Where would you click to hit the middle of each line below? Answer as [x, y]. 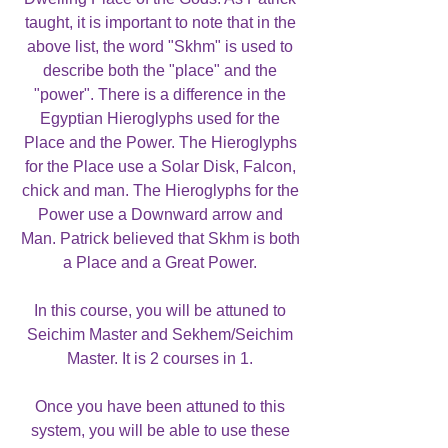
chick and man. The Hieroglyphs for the [160, 190]
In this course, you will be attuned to [160, 310]
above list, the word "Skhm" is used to [160, 46]
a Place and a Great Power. [160, 262]
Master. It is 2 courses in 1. [160, 358]
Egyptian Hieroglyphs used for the [160, 118]
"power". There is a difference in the [160, 94]
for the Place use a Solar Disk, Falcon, [160, 166]
